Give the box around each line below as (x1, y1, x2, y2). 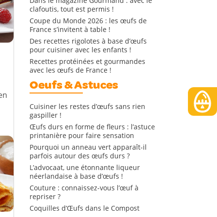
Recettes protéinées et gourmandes (30, 57, 145, 66)
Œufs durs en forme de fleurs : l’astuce (30, 122, 155, 131)
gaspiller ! (30, 110, 62, 120)
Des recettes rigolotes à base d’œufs (30, 36, 147, 46)
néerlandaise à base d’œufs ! (30, 171, 123, 181)
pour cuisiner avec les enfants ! (30, 45, 131, 54)
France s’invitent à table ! (30, 25, 110, 34)
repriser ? (30, 192, 61, 201)
